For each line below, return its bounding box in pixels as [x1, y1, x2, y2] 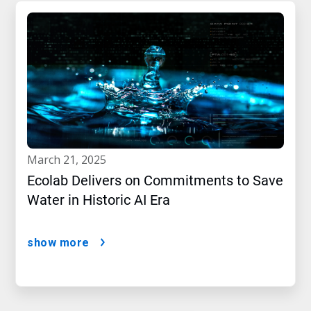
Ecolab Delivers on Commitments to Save [27, 172, 283, 190]
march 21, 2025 [37, 152, 106, 168]
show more [27, 236, 90, 250]
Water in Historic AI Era [27, 192, 170, 209]
